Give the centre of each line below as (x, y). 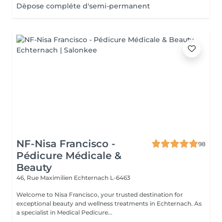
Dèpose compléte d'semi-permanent (83, 6)
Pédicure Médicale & (69, 156)
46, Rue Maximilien (45, 178)
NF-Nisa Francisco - (66, 144)
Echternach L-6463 (102, 178)
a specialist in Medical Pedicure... (64, 212)
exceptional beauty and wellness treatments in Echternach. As (105, 203)
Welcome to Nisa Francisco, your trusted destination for (100, 194)
